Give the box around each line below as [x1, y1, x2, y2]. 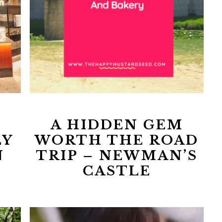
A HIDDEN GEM [50, 116, 183, 133]
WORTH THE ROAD [35, 132, 199, 148]
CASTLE [82, 163, 151, 179]
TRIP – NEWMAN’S [36, 147, 198, 164]
